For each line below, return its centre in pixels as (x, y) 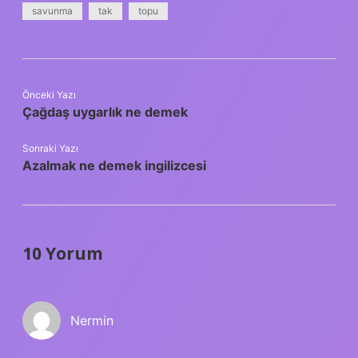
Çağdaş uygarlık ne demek (105, 111)
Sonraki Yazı (50, 148)
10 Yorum (63, 253)
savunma (52, 10)
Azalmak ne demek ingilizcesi (114, 165)
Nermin (92, 320)
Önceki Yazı (49, 94)
